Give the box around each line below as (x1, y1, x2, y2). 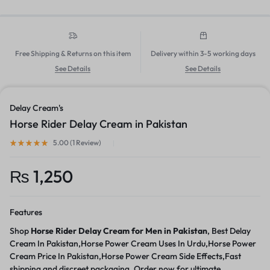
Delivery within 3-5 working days (150, 49, 256, 58)
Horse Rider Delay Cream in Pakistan (10, 117, 187, 131)
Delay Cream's (10, 102, 63, 114)
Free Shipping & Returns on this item (14, 49, 131, 58)
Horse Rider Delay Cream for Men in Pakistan (31, 225, 207, 237)
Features (10, 207, 42, 218)
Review (75, 138, 99, 148)
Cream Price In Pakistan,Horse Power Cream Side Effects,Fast (10, 251, 241, 262)
